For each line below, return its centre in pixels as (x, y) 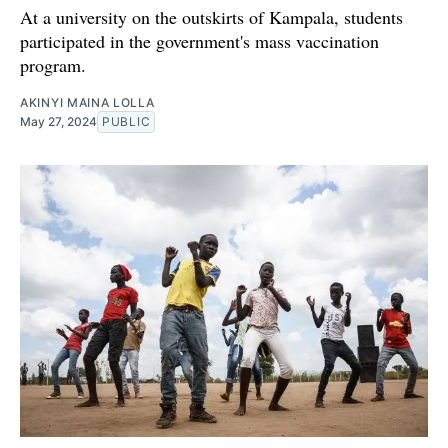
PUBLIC (126, 121)
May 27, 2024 (58, 121)
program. (53, 64)
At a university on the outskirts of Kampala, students (211, 16)
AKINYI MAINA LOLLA (87, 102)
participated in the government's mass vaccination (199, 40)
